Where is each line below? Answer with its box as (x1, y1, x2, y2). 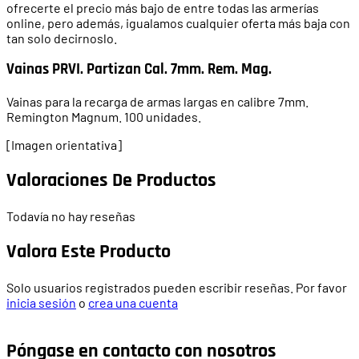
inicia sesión (6, 294, 76, 310)
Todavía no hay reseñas (6, 208, 135, 224)
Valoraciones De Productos (6, 167, 216, 192)
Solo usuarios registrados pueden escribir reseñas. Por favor (6, 279, 347, 295)
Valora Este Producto (6, 239, 171, 264)
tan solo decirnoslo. (6, 30, 117, 46)
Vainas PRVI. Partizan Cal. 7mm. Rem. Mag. (6, 60, 272, 79)
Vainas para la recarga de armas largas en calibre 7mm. (6, 94, 309, 109)
